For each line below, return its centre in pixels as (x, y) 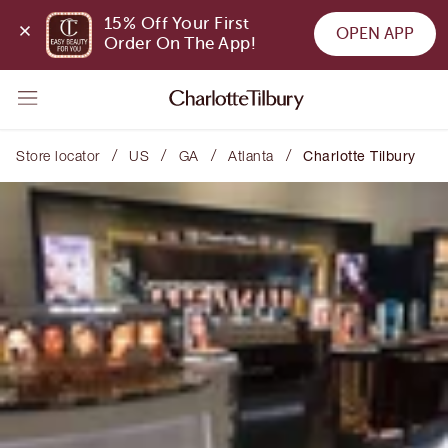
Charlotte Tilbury (359, 155)
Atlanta (251, 155)
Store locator (58, 155)
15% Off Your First (176, 24)
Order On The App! (180, 44)
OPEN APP (374, 33)
